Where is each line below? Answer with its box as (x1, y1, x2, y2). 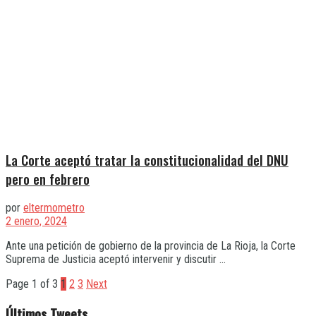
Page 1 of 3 (6, 277, 58, 291)
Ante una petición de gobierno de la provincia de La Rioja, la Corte (6, 239, 296, 253)
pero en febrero (6, 169, 90, 188)
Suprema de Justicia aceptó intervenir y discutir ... (6, 253, 226, 267)
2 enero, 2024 (6, 214, 67, 229)
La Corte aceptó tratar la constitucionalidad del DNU (6, 150, 288, 169)
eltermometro (23, 201, 85, 215)
